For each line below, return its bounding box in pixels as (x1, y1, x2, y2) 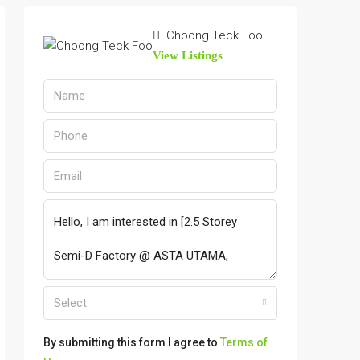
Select (54, 296, 87, 311)
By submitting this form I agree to (43, 336, 220, 350)
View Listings (153, 49, 223, 63)
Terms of (220, 336, 268, 350)
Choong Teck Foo (163, 28, 263, 43)
